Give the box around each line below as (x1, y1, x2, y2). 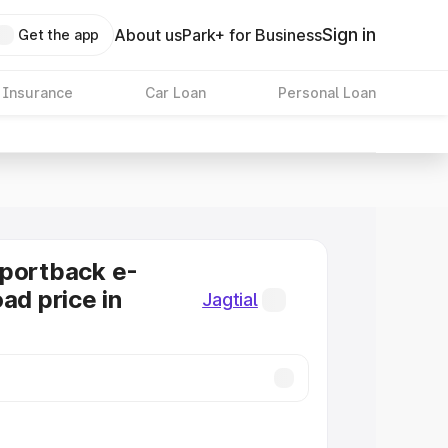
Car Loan (144, 84, 206, 101)
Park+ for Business (182, 25, 323, 45)
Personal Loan (277, 84, 376, 101)
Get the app (17, 26, 100, 43)
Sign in (322, 24, 376, 45)
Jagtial (202, 289, 258, 310)
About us (114, 25, 183, 45)
